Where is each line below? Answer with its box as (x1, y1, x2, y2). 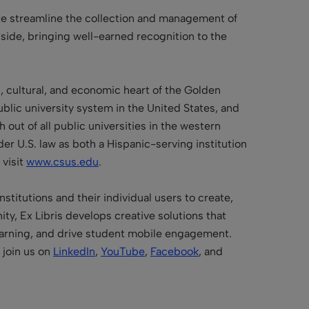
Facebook (150, 244, 199, 258)
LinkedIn (53, 244, 95, 258)
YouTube (101, 244, 145, 258)
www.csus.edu (26, 154, 99, 168)
